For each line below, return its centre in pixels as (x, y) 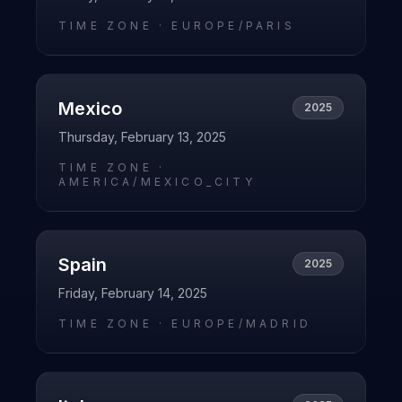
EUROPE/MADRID (242, 323)
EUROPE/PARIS (233, 26)
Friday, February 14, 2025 (133, 293)
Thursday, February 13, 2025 (142, 137)
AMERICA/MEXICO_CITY (157, 182)
